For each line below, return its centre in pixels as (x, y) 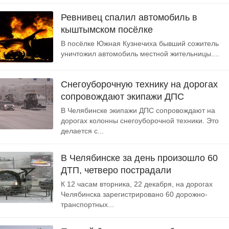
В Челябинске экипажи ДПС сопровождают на (138, 110)
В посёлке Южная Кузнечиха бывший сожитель (140, 43)
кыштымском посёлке (107, 30)
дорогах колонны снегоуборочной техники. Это (140, 121)
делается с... (82, 131)
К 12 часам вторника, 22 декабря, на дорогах (137, 184)
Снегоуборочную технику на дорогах (139, 84)
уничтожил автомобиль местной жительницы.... (140, 54)
